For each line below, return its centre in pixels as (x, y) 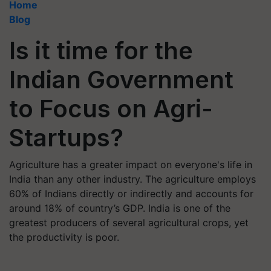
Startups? (66, 138)
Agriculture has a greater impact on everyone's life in (131, 165)
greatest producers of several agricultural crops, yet (129, 223)
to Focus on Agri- (111, 109)
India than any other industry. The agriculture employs (132, 179)
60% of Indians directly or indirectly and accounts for (131, 194)
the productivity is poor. (64, 237)
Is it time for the (101, 51)
